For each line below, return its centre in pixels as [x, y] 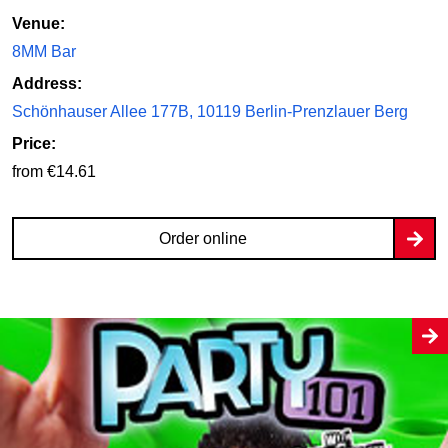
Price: [34, 144]
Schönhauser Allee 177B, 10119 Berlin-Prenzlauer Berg [210, 112]
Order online [202, 239]
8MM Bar [44, 52]
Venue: [38, 24]
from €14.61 [54, 172]
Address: [47, 84]
